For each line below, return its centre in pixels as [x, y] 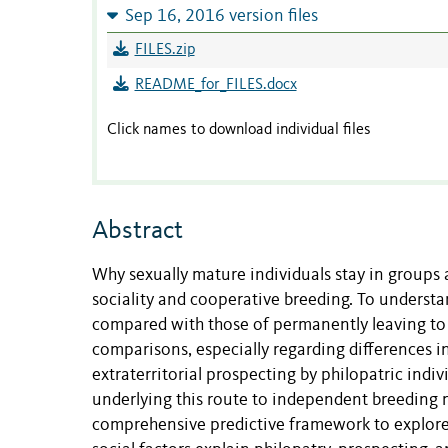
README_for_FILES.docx [215, 85]
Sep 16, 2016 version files [221, 17]
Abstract [137, 231]
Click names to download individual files [239, 130]
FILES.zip [164, 50]
